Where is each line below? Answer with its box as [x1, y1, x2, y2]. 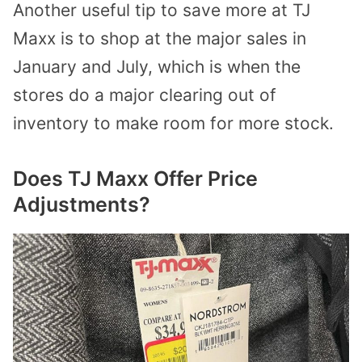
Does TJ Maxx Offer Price [13, 166, 258, 192]
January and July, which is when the [13, 56, 301, 77]
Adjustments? [13, 192, 150, 217]
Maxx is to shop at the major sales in [13, 27, 306, 48]
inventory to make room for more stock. [13, 112, 334, 133]
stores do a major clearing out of [13, 84, 276, 105]
